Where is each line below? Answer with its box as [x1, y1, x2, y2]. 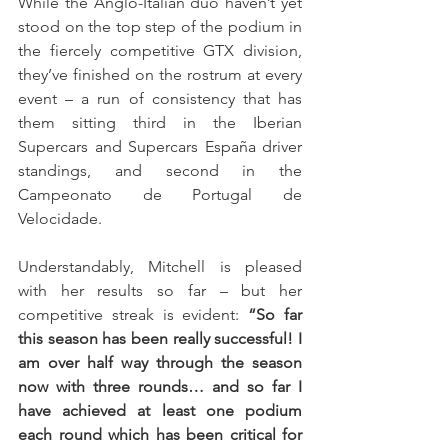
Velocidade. [18, 209, 102, 229]
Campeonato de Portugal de [18, 185, 302, 205]
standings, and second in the [18, 161, 302, 181]
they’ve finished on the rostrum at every [18, 65, 302, 85]
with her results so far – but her [18, 281, 302, 301]
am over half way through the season [18, 353, 302, 373]
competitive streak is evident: [18, 305, 249, 325]
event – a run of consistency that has [18, 89, 302, 109]
